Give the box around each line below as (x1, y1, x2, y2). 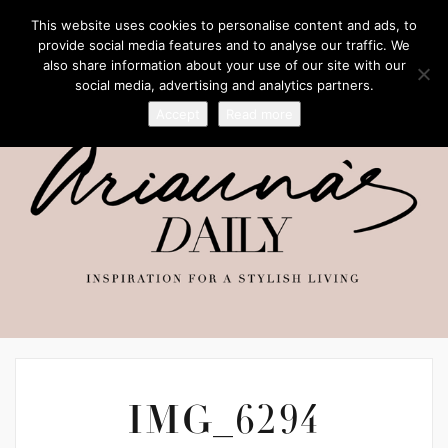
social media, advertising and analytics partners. (74, 77, 374, 93)
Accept (155, 106, 200, 122)
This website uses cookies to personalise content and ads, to (31, 17, 417, 33)
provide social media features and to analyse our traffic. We (38, 37, 410, 53)
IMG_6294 (127, 404, 321, 445)
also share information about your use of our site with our (42, 57, 406, 73)
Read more (225, 106, 293, 122)
